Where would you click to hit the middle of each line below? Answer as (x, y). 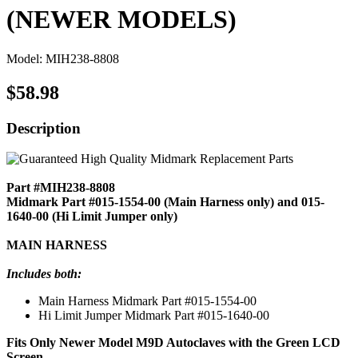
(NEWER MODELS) (121, 20)
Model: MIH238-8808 (63, 58)
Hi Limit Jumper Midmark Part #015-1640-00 (154, 316)
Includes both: (44, 274)
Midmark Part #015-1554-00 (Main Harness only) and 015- (165, 202)
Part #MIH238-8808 (61, 188)
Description (44, 128)
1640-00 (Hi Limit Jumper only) (92, 217)
